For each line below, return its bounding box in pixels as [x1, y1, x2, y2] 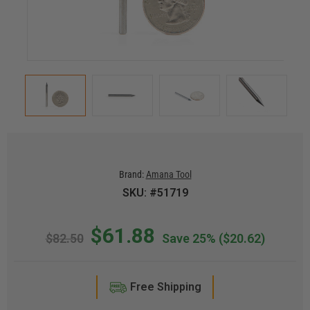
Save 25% [161, 231, 216, 246]
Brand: [118, 169, 144, 180]
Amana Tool [145, 169, 192, 180]
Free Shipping [129, 280, 201, 293]
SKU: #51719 [122, 186, 188, 199]
